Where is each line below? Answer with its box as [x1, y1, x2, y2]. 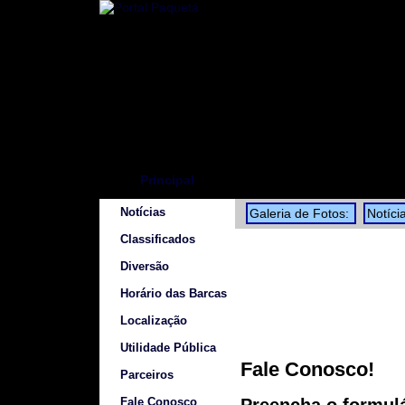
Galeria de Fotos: [250, 206, 353, 221]
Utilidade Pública [120, 342, 216, 354]
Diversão [120, 260, 169, 273]
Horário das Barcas [120, 287, 227, 300]
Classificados [120, 233, 195, 246]
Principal [140, 173, 194, 187]
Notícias [120, 206, 165, 219]
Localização [120, 315, 187, 327]
